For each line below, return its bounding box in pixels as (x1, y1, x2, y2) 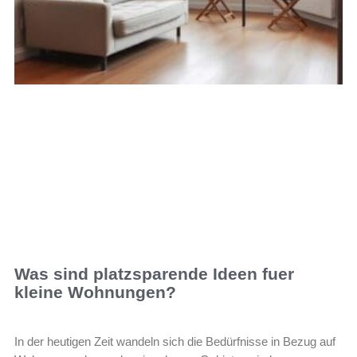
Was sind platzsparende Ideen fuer (14, 264, 294, 283)
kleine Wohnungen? (14, 282, 176, 301)
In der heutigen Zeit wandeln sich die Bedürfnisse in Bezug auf (14, 334, 335, 348)
